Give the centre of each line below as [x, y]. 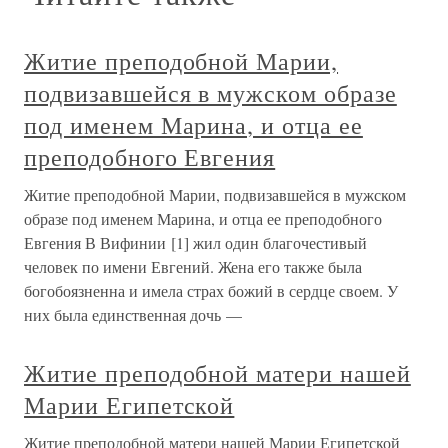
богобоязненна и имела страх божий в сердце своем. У [211, 290]
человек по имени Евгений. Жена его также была [193, 266]
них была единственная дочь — [133, 314]
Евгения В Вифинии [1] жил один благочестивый [195, 242]
